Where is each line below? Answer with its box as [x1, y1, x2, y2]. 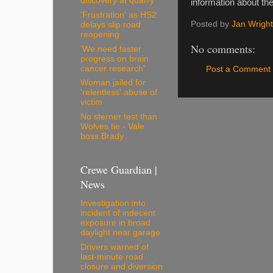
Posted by [191, 19, 232, 29]
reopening [80, 29, 119, 39]
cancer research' [80, 63, 145, 73]
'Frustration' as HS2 [80, 10, 157, 19]
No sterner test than [80, 112, 157, 122]
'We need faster [80, 44, 141, 54]
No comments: [191, 41, 255, 56]
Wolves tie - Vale [80, 122, 144, 132]
